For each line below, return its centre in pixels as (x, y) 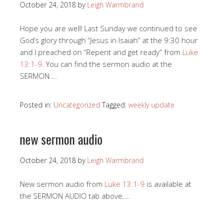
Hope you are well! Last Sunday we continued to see (109, 28)
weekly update (151, 105)
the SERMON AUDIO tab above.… (75, 196)
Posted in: (37, 105)
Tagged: (115, 105)
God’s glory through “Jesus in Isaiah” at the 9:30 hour (109, 40)
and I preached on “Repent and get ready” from (101, 52)
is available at (168, 184)
